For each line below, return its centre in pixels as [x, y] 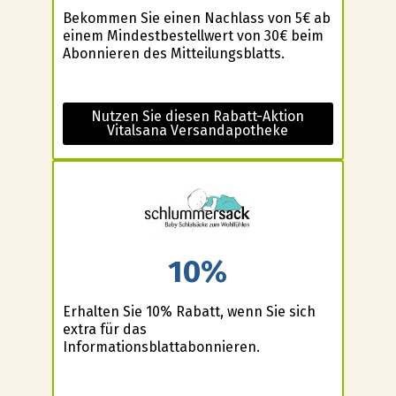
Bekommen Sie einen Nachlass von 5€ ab [196, 19]
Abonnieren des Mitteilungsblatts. [173, 54]
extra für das [104, 329]
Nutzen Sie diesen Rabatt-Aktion [198, 117]
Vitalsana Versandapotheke [198, 131]
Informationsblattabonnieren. [161, 346]
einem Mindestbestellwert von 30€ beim [193, 36]
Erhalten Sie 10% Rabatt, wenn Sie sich [189, 311]
